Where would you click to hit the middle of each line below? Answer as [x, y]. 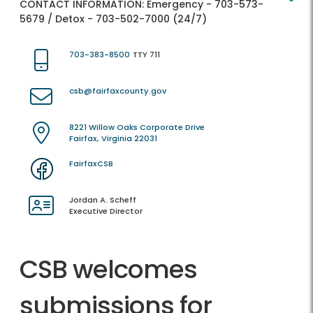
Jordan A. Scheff [103, 200]
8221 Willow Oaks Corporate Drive [137, 128]
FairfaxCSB [91, 164]
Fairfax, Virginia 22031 [113, 139]
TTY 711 [146, 55]
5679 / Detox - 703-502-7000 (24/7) [113, 19]
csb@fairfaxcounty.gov [118, 91]
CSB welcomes [108, 270]
